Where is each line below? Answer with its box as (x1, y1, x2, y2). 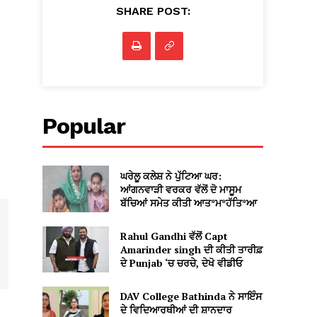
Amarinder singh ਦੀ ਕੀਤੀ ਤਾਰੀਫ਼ (120, 243, 263, 257)
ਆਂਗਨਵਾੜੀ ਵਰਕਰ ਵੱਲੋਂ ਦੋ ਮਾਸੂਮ (120, 182, 241, 196)
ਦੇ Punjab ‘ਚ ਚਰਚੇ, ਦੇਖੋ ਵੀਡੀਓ (120, 256, 243, 270)
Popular (42, 113, 126, 140)
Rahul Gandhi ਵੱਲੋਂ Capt (120, 229, 228, 243)
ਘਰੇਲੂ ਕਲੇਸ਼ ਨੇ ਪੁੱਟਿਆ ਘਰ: (120, 168, 221, 183)
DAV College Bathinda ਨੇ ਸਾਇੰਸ (120, 289, 262, 304)
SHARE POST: (115, 4, 190, 18)
